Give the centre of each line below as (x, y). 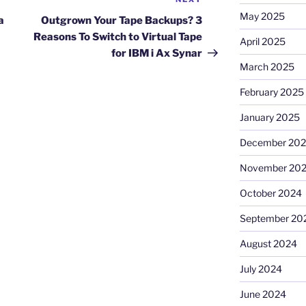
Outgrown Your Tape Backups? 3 (122, 21)
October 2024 (270, 193)
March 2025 (267, 67)
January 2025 (269, 117)
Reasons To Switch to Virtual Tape (118, 37)
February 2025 (272, 92)
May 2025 (262, 16)
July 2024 (261, 269)
